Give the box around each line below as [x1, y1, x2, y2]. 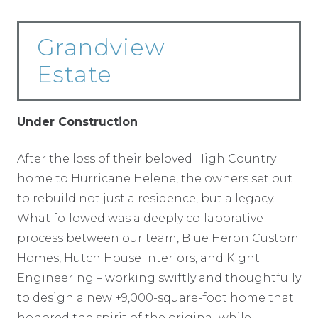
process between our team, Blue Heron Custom [17, 231, 299, 245]
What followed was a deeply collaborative [17, 211, 263, 225]
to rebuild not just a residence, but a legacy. [17, 191, 275, 205]
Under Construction [17, 114, 138, 128]
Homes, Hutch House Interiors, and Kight [17, 251, 260, 265]
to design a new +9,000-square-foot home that [17, 290, 294, 305]
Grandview [37, 33, 165, 61]
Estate [37, 60, 112, 88]
